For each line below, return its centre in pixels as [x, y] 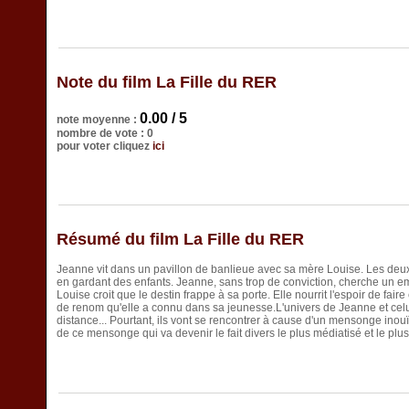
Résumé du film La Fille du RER [180, 240]
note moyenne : [98, 119]
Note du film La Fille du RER [167, 83]
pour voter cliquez [105, 146]
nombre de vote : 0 [105, 133]
